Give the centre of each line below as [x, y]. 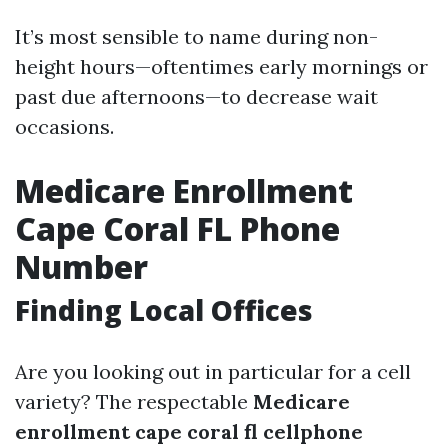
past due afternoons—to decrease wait [196, 96]
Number [81, 266]
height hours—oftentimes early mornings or [221, 66]
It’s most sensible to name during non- [196, 36]
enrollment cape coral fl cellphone [189, 431]
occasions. [64, 126]
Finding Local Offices [164, 310]
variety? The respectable [134, 401]
